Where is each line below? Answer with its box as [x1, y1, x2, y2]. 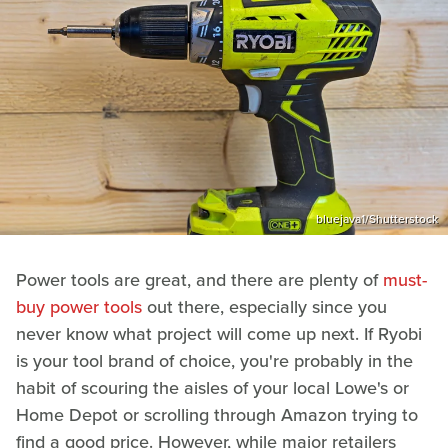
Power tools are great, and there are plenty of [16, 266, 383, 293]
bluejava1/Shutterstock [316, 209, 438, 228]
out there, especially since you [142, 293, 387, 320]
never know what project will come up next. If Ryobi [16, 320, 422, 347]
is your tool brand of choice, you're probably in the [16, 347, 413, 374]
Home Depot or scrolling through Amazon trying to [16, 401, 418, 428]
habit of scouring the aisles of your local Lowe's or [16, 374, 409, 401]
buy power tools [16, 293, 142, 320]
